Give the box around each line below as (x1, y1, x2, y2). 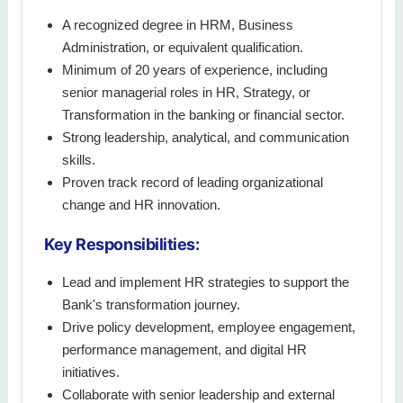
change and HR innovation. (62, 197, 220, 213)
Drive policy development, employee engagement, (62, 319, 355, 336)
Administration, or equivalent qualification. (62, 40, 303, 56)
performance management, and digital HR (62, 342, 307, 358)
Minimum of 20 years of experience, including (62, 62, 327, 78)
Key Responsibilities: (44, 235, 200, 255)
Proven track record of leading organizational (62, 175, 323, 191)
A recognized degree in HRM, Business (62, 17, 293, 33)
